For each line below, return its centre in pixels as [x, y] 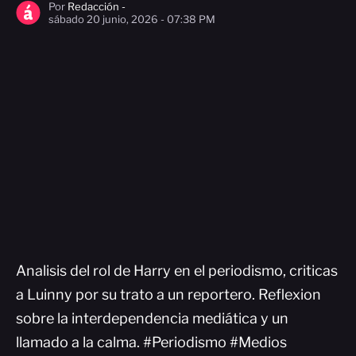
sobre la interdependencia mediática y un [152, 318]
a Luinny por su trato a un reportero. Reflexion [168, 294]
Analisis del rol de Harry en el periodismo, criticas [177, 271]
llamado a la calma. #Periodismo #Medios [151, 342]
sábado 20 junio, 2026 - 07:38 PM [132, 19]
